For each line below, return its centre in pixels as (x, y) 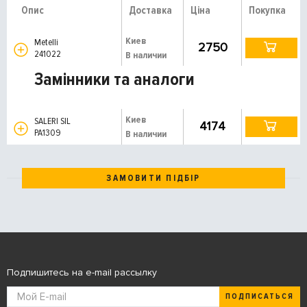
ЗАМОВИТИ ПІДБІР (153, 178)
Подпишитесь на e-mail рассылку (82, 272)
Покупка (268, 10)
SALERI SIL (53, 121)
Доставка (150, 10)
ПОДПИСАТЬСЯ (260, 297)
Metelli (47, 42)
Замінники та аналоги (114, 79)
